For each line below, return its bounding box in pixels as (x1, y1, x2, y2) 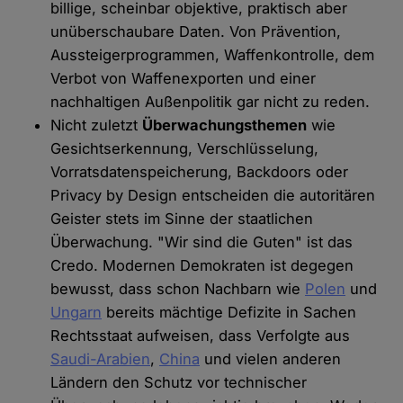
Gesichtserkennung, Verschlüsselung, (50, 139, 319, 158)
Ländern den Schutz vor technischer (50, 373, 308, 392)
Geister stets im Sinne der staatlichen (50, 210, 314, 228)
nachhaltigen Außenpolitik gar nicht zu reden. (50, 93, 371, 112)
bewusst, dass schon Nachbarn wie (50, 280, 306, 299)
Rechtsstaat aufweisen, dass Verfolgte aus (50, 327, 351, 345)
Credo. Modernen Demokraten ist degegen (50, 256, 354, 275)
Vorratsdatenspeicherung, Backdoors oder (50, 163, 349, 182)
